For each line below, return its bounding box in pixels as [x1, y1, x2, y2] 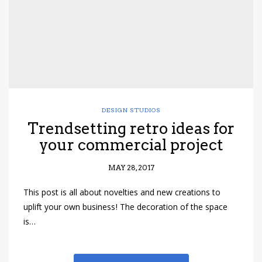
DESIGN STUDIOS [101, 106, 161, 114]
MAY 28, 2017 [108, 163, 154, 173]
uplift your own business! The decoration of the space [23, 201, 227, 216]
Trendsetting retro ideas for [27, 119, 235, 138]
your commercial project [39, 136, 223, 154]
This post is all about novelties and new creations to [23, 187, 220, 201]
